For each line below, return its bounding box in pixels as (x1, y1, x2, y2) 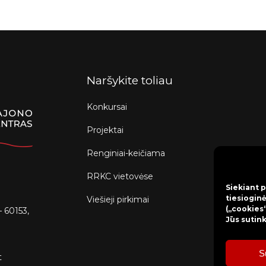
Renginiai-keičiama (87, 148, 166, 159)
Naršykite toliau (87, 74, 173, 87)
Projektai (87, 125, 124, 135)
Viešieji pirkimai (87, 194, 150, 205)
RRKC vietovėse (87, 171, 154, 182)
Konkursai (87, 102, 128, 112)
